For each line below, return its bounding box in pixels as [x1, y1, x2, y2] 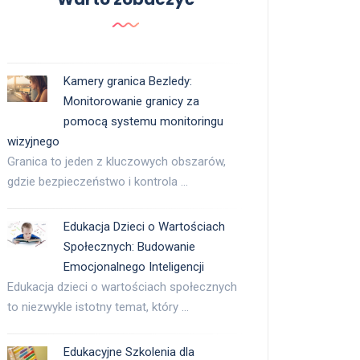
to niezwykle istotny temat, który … [7, 300, 189, 315]
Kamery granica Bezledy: [63, 74, 192, 89]
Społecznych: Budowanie [63, 239, 195, 255]
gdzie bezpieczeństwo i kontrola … [7, 174, 188, 190]
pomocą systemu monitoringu [63, 114, 223, 129]
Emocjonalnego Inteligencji [63, 260, 204, 275]
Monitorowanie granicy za [63, 94, 199, 109]
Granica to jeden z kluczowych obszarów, [7, 154, 226, 170]
